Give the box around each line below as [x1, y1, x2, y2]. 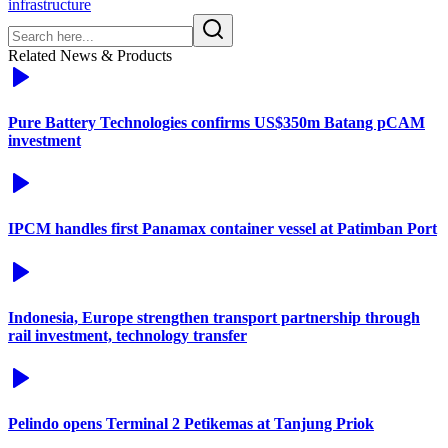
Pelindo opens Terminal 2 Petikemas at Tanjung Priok [8, 415, 374, 433]
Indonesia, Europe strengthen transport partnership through [8, 308, 420, 326]
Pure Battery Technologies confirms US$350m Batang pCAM [8, 113, 425, 131]
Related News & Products [8, 46, 172, 64]
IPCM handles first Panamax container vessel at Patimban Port [8, 220, 437, 238]
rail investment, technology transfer [8, 326, 247, 344]
